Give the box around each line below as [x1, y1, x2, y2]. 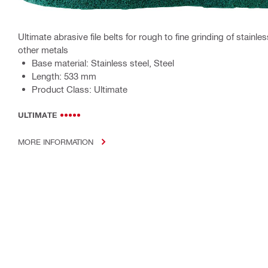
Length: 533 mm [32, 71, 96, 82]
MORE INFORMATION [18, 137, 93, 147]
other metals [18, 44, 68, 56]
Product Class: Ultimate [32, 84, 127, 95]
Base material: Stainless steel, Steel [32, 57, 174, 69]
